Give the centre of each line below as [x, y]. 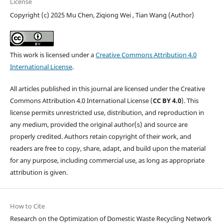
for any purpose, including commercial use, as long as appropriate [107, 161]
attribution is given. [39, 172]
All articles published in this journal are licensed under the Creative [107, 89]
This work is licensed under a [53, 55]
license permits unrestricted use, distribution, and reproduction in [107, 113]
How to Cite [27, 206]
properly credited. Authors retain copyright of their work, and [100, 137]
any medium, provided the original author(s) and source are [99, 125]
